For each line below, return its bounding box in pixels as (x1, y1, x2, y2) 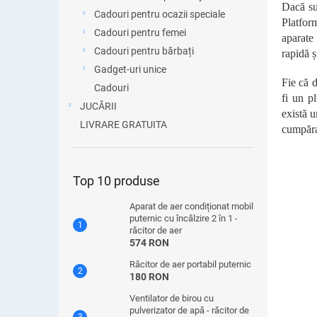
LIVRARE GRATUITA (80, 119, 167, 130)
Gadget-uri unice (94, 64, 166, 75)
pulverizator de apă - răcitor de (129, 305, 249, 316)
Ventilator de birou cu (129, 293, 214, 304)
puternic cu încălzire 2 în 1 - (129, 213, 238, 224)
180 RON (129, 271, 169, 282)
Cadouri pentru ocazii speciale (94, 8, 225, 20)
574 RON (129, 237, 169, 248)
